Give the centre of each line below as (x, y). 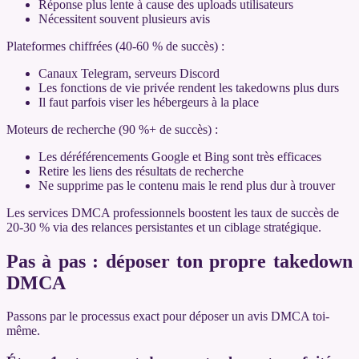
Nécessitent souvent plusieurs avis (124, 18)
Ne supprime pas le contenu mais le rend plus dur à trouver (187, 185)
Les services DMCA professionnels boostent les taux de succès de (173, 212)
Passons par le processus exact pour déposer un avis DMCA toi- (168, 317)
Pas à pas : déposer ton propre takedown (179, 261)
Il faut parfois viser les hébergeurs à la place (149, 102)
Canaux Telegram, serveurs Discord (129, 73)
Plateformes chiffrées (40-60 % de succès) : (115, 46)
